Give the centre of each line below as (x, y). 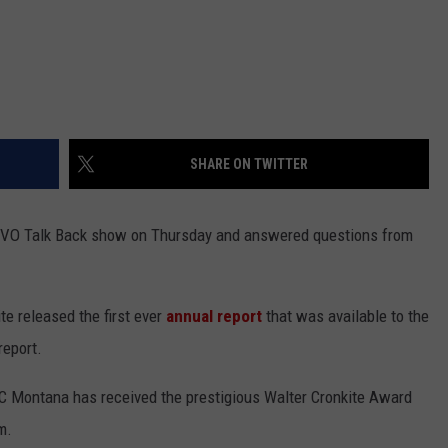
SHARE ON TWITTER (249, 164)
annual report (214, 316)
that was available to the (345, 316)
